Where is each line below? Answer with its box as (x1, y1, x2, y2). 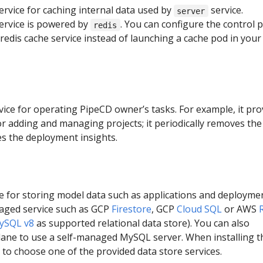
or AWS (222, 202, 259, 215)
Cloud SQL (177, 202, 222, 215)
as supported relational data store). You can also (34, 216, 249, 230)
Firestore (112, 202, 151, 215)
